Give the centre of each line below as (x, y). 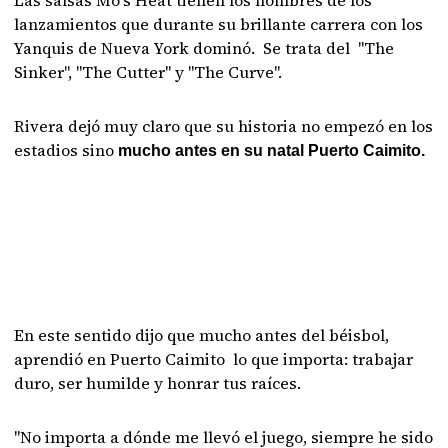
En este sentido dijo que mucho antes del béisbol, (202, 335)
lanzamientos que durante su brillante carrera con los (219, 24)
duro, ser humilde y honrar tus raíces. (158, 383)
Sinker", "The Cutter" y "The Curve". (148, 72)
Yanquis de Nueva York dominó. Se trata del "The (204, 48)
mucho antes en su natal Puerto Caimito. (272, 150)
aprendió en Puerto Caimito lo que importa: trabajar (214, 359)
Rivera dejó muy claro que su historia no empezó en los (224, 126)
